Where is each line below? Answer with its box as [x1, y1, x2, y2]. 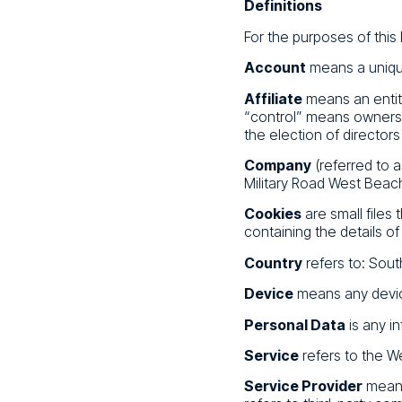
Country [244, 253, 302, 272]
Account [244, 58, 306, 77]
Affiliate [244, 89, 302, 108]
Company [244, 155, 311, 174]
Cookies [244, 205, 301, 223]
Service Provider [244, 377, 363, 396]
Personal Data [244, 315, 345, 334]
